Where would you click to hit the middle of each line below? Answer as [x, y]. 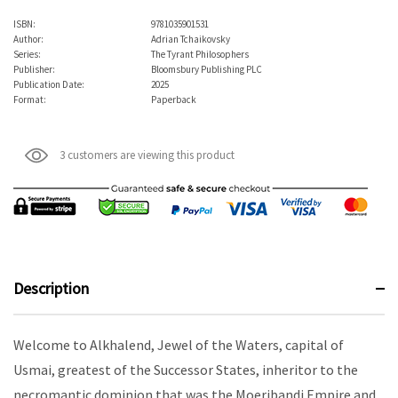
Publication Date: [49, 84]
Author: [28, 39]
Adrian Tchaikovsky [191, 39]
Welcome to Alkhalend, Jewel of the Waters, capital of [179, 345]
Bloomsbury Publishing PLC [207, 69]
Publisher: [34, 69]
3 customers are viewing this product [147, 155]
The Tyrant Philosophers [200, 54]
